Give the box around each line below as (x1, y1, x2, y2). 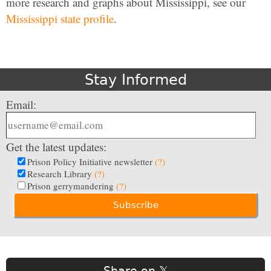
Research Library (27, 167, 94, 180)
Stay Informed (84, 71, 187, 88)
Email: (6, 96, 36, 112)
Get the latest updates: (6, 139, 106, 154)
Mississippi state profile (6, 10, 114, 26)
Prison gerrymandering (27, 179, 116, 192)
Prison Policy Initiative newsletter (27, 155, 155, 168)
